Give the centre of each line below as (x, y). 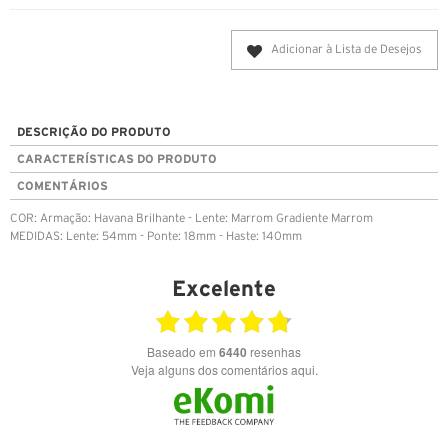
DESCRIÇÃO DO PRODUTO (94, 132)
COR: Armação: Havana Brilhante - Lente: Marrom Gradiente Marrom (191, 219)
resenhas (274, 352)
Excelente (224, 288)
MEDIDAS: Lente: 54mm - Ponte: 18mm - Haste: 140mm (156, 237)
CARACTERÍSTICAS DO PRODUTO (117, 159)
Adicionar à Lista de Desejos (346, 50)
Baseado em (187, 352)
